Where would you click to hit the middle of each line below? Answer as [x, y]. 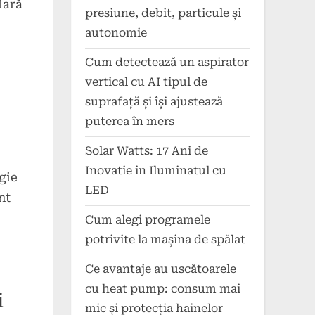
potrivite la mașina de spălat [165, 240]
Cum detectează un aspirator [167, 63]
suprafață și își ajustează [154, 102]
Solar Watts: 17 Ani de [147, 151]
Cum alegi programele [148, 220]
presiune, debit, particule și [163, 13]
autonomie [116, 33]
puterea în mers [130, 122]
